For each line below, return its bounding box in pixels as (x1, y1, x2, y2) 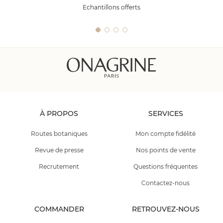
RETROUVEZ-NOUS (131, 204, 200, 214)
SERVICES (148, 109, 183, 118)
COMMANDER (34, 204, 84, 214)
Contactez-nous (141, 179, 190, 187)
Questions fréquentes (133, 162, 198, 170)
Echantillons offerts (83, 3, 140, 11)
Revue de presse (34, 146, 84, 154)
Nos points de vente (135, 146, 196, 154)
